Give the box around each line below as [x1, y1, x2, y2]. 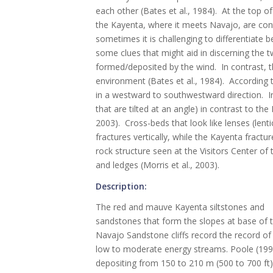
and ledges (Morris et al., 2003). [96, 158, 219, 171]
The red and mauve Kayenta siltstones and [96, 201, 264, 213]
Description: [96, 180, 147, 192]
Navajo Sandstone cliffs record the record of [96, 229, 271, 241]
